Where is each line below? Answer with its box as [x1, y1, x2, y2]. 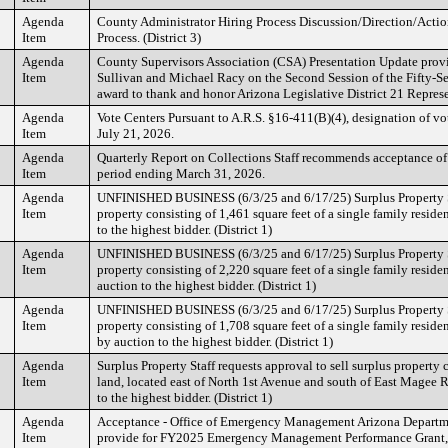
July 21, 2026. [97, 126, 174, 141]
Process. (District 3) [97, 30, 201, 45]
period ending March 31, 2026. [97, 166, 265, 181]
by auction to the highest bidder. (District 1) [97, 334, 333, 349]
